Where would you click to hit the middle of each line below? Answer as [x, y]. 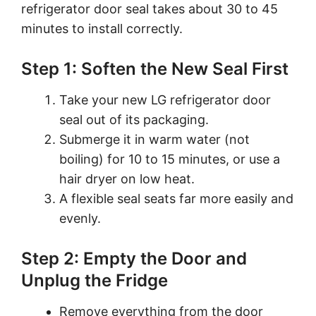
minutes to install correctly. [102, 28]
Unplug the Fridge [95, 280]
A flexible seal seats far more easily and [176, 198]
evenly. [80, 218]
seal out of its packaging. [134, 119]
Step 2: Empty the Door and [134, 258]
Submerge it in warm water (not [154, 139]
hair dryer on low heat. [127, 178]
